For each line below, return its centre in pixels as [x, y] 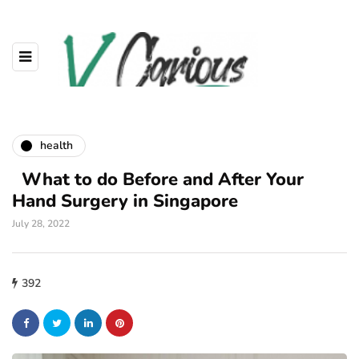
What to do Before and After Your [158, 179]
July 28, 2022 [41, 223]
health [56, 146]
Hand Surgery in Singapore [125, 201]
